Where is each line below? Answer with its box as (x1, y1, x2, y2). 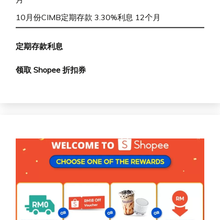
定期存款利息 (16, 41, 63, 52)
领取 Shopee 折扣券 (16, 65, 86, 75)
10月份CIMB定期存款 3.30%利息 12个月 (16, 12, 161, 23)
